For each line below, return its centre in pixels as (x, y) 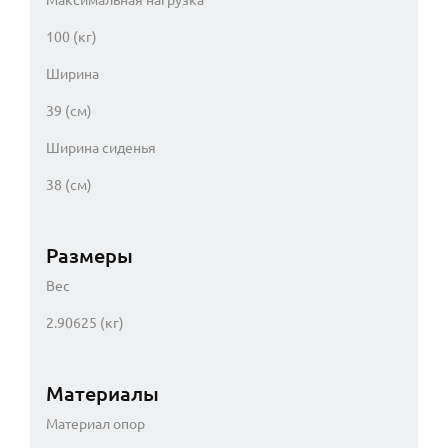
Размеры (89, 255)
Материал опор (95, 423)
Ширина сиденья (101, 147)
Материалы (102, 393)
